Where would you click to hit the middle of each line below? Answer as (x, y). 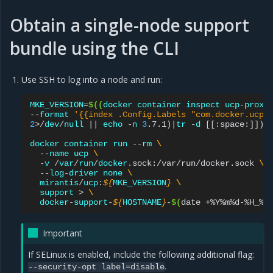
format (55, 114)
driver (84, 173)
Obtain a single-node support (129, 25)
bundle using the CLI (94, 48)
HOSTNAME (142, 202)
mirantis (59, 183)
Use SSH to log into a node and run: (92, 79)
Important (63, 233)
